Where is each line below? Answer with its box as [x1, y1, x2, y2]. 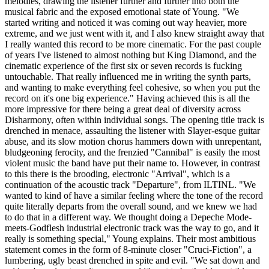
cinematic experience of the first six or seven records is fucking [5, 61, 242, 71]
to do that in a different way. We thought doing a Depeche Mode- [5, 212, 252, 223]
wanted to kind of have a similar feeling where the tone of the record [5, 190, 263, 201]
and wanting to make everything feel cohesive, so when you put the [5, 82, 260, 93]
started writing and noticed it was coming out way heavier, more [5, 17, 247, 28]
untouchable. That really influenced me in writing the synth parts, [5, 71, 251, 82]
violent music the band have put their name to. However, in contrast [5, 158, 260, 169]
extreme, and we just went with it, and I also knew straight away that [5, 28, 264, 39]
